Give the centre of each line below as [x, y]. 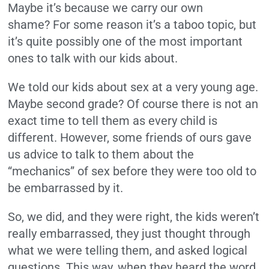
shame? [29, 24]
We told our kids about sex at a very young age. [133, 87]
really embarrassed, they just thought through [129, 233]
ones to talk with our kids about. [93, 58]
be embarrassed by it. [66, 188]
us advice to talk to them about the [101, 154]
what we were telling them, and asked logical [128, 250]
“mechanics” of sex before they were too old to [132, 171]
